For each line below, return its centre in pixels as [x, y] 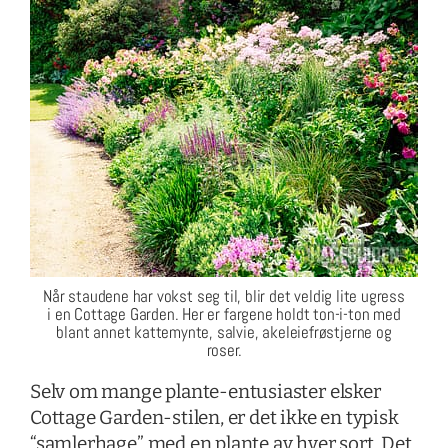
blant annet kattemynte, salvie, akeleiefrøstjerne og [224, 331]
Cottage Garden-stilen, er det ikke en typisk [214, 417]
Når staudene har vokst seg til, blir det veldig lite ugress [224, 295]
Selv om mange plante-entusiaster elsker [205, 391]
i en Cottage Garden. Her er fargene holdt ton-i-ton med [224, 313]
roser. [224, 349]
